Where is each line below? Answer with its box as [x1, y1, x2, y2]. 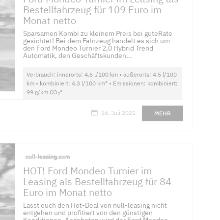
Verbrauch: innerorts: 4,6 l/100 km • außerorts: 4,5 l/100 [27, 71, 177, 79]
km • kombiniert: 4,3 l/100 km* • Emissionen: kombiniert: [27, 80, 178, 87]
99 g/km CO [27, 88, 58, 96]
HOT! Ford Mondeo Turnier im [23, 164, 152, 177]
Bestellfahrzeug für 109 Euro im [23, 3, 162, 17]
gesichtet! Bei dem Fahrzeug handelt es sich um [23, 36, 170, 46]
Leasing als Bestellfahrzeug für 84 [23, 174, 172, 188]
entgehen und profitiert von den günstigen [23, 208, 153, 217]
